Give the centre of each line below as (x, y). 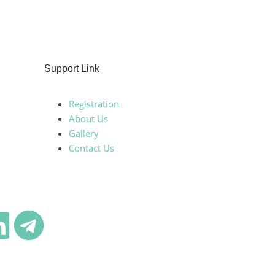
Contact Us (91, 148)
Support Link (72, 68)
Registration (94, 104)
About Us (88, 118)
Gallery (84, 133)
